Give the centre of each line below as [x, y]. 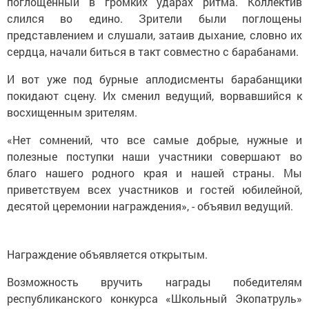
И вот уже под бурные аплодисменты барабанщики [154, 69]
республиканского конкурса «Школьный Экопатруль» [154, 288]
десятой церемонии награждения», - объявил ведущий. [150, 196]
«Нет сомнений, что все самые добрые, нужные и [154, 130]
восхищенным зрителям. [72, 102]
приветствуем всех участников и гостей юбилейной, [154, 179]
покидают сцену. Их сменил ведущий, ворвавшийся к [154, 86]
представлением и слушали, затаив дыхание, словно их [154, 25]
